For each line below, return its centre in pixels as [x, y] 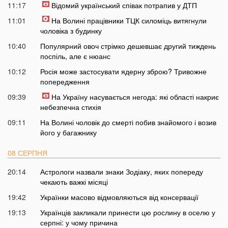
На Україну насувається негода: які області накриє [135, 97]
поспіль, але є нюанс [75, 56]
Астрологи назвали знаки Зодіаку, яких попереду [121, 172]
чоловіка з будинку [71, 31]
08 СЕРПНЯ [27, 153]
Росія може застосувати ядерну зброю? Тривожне [123, 72]
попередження [65, 82]
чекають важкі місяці [74, 182]
